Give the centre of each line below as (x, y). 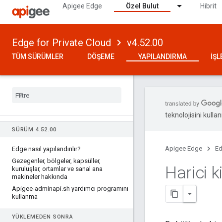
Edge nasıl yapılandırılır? (46, 149)
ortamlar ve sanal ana (72, 169)
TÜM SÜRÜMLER (38, 56)
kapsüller (85, 161)
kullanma (25, 196)
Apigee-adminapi (37, 189)
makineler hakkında (40, 177)
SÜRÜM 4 (26, 130)
